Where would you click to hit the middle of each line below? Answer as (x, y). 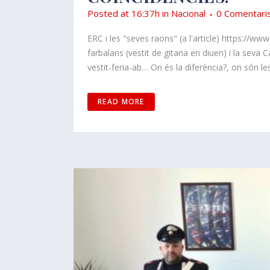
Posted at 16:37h (124, 14)
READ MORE (121, 102)
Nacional (188, 14)
